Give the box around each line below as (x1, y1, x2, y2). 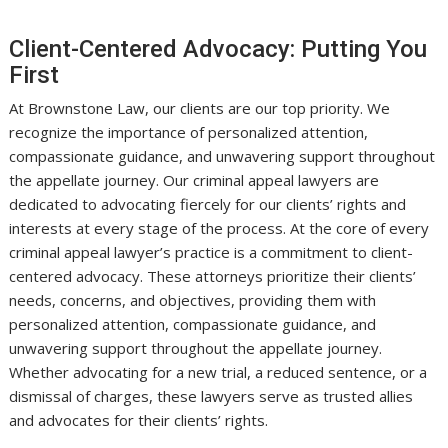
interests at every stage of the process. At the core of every (9, 217, 430, 238)
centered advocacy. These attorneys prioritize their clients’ (9, 265, 417, 286)
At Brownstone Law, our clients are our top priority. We (9, 97, 391, 118)
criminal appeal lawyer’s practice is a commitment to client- (9, 241, 414, 262)
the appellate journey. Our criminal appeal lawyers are (9, 169, 380, 190)
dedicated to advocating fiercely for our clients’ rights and (9, 193, 407, 214)
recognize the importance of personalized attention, (9, 121, 369, 142)
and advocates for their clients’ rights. (9, 409, 269, 430)
